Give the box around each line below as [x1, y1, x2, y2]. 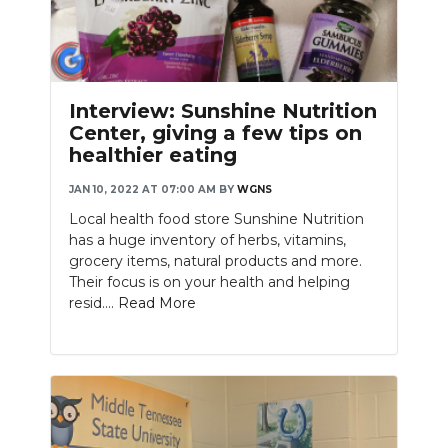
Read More [118, 294, 196, 313]
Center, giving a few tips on [69, 121, 362, 146]
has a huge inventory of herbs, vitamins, [69, 231, 346, 250]
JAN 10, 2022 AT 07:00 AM [69, 183, 216, 197]
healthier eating [69, 143, 237, 168]
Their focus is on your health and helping [69, 273, 350, 292]
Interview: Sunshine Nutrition [69, 99, 377, 124]
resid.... [69, 294, 118, 313]
